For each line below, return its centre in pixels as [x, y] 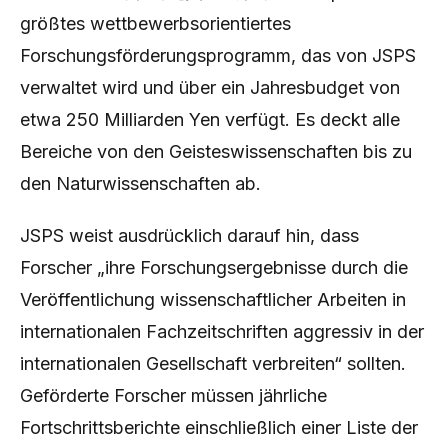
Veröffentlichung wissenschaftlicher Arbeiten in [213, 299]
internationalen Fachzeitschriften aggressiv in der [222, 331]
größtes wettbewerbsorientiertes [155, 23]
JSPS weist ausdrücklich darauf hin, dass [189, 235]
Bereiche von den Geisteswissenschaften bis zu [216, 151]
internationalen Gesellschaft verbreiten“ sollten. [213, 363]
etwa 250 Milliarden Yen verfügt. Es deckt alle [210, 119]
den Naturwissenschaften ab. [140, 183]
